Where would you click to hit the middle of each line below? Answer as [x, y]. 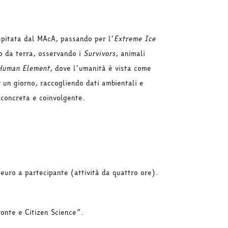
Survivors [99, 53]
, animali [130, 53]
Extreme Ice [135, 39]
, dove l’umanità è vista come [101, 68]
